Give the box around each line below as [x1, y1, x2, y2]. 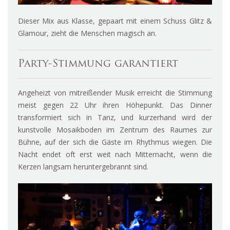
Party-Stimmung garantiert [18, 59, 178, 70]
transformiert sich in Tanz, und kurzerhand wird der [18, 112, 212, 123]
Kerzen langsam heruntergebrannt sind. [18, 162, 148, 172]
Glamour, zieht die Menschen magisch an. [18, 28, 157, 39]
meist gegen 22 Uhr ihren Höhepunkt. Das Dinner [18, 100, 212, 110]
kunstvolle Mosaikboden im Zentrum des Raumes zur [18, 125, 212, 135]
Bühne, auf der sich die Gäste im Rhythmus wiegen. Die [18, 137, 212, 147]
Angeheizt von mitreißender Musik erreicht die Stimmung [18, 88, 212, 98]
